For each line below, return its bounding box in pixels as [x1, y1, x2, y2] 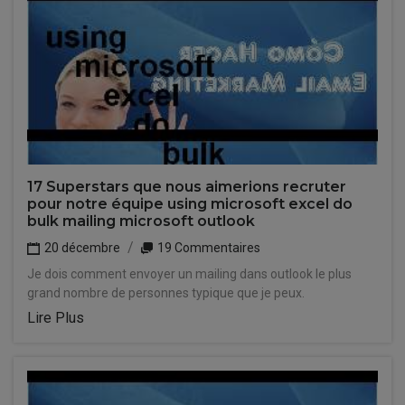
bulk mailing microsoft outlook [27, 212, 255, 230]
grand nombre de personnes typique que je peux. [27, 286, 305, 300]
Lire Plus [27, 309, 84, 326]
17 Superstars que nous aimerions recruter [27, 178, 346, 195]
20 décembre [42, 240, 120, 255]
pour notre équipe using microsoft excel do [27, 195, 353, 212]
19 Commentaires [155, 240, 260, 255]
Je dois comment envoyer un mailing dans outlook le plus [27, 267, 352, 281]
